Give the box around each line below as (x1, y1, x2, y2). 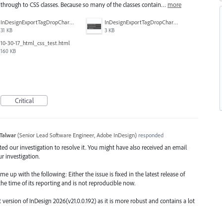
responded (136, 131, 164, 139)
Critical (14, 96, 34, 105)
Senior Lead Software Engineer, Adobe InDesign (19, 131, 135, 139)
